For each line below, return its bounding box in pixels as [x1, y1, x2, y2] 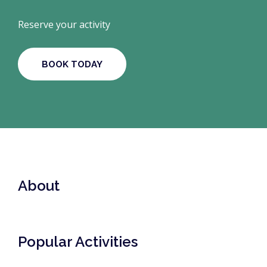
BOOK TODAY [42, 58, 103, 70]
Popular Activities [18, 232, 138, 250]
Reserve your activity [18, 17, 110, 31]
